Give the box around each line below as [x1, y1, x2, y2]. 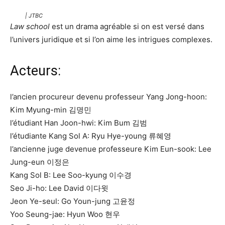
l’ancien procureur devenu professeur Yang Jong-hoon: [10, 92, 207, 101]
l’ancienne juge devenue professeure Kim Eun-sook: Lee [10, 144, 211, 154]
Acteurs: [10, 63, 61, 79]
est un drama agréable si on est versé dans [50, 22, 204, 31]
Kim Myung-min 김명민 [10, 105, 91, 115]
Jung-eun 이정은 [10, 157, 69, 167]
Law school [10, 22, 50, 31]
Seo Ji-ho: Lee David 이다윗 [10, 183, 108, 193]
